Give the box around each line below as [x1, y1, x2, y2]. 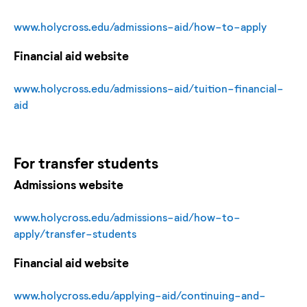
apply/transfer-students [14, 226, 136, 240]
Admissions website [14, 176, 123, 192]
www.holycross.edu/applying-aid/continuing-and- [14, 288, 266, 302]
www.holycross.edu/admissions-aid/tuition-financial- [14, 81, 284, 95]
